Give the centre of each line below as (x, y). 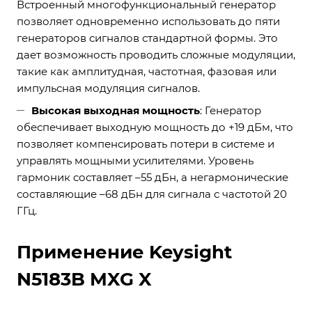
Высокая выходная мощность (116, 110)
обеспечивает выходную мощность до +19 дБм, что (155, 127)
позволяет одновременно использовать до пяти (148, 21)
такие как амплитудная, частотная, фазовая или (147, 71)
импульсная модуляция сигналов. (108, 88)
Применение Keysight (124, 252)
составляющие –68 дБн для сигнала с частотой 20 (152, 194)
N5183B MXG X (84, 279)
